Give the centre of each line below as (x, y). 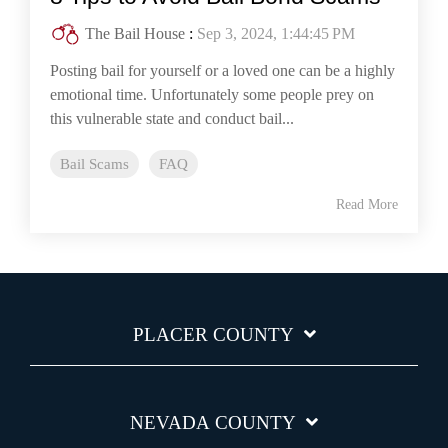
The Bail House (135, 34)
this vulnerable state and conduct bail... (172, 119)
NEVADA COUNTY (213, 423)
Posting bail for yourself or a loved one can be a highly (222, 71)
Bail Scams (94, 164)
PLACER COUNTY (213, 335)
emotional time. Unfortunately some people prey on (212, 95)
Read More (367, 205)
